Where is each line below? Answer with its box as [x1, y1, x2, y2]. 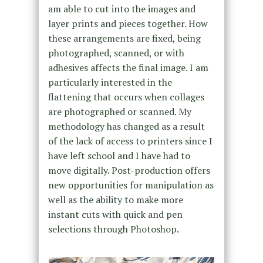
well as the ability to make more [48, 193, 183, 207]
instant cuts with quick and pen [48, 208, 183, 221]
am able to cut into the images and [48, 2, 195, 16]
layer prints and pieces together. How [48, 17, 208, 31]
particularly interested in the [48, 76, 172, 89]
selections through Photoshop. [48, 222, 179, 236]
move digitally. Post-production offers [48, 164, 210, 177]
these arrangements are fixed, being [48, 32, 201, 45]
